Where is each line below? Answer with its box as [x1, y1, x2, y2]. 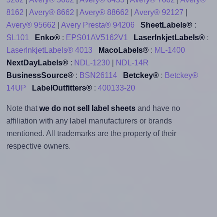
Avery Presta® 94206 [61, 21, 135, 30]
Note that [6, 104, 39, 113]
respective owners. [6, 142, 71, 151]
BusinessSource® [6, 71, 74, 80]
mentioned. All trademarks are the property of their [6, 129, 176, 138]
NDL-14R [115, 59, 149, 67]
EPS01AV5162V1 [65, 33, 128, 42]
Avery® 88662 [79, 8, 129, 17]
